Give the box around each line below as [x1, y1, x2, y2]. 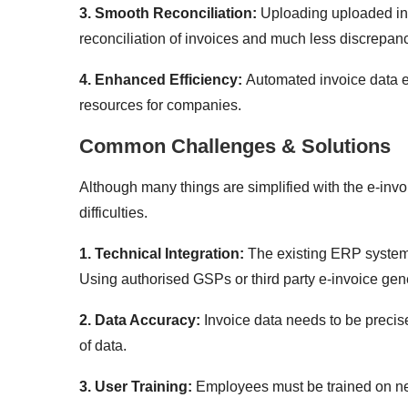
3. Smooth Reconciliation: [79, 5, 257, 21]
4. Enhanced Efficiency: [79, 71, 246, 87]
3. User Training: [79, 378, 196, 394]
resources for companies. [79, 97, 241, 113]
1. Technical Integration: [79, 245, 248, 261]
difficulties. [79, 204, 148, 220]
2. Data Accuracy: [79, 311, 204, 328]
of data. [79, 337, 127, 353]
